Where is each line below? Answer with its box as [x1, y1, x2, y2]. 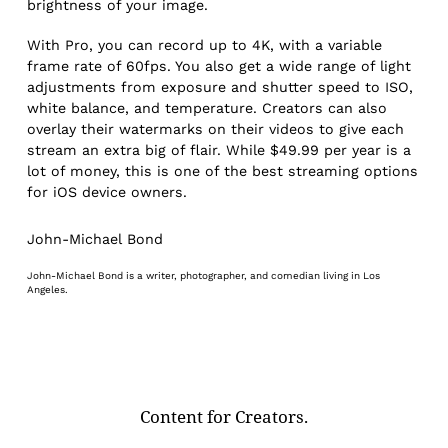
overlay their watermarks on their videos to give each [27, 120, 405, 137]
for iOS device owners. [27, 183, 188, 200]
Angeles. [27, 283, 69, 295]
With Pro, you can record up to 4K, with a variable [27, 36, 383, 53]
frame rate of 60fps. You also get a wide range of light [27, 57, 412, 74]
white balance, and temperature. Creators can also [27, 99, 388, 116]
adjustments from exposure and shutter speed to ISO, [27, 78, 414, 95]
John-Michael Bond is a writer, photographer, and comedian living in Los [27, 269, 381, 281]
